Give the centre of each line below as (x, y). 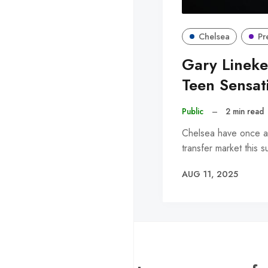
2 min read (245, 111)
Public (193, 111)
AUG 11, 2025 (210, 174)
